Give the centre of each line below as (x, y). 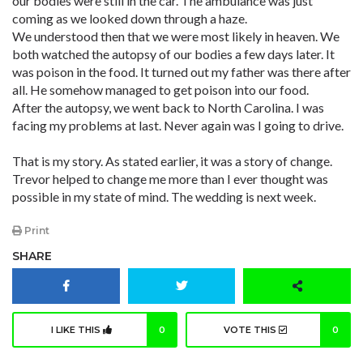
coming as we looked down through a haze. (130, 18)
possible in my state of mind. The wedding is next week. (164, 196)
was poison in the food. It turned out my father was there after (181, 72)
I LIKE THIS (77, 330)
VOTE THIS (251, 330)
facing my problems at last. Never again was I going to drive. (178, 125)
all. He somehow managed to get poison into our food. (160, 90)
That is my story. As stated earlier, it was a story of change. (172, 161)
